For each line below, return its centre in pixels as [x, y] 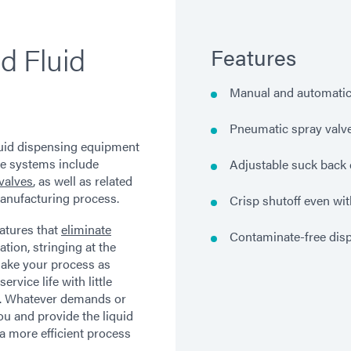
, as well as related [83, 180]
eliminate [86, 229]
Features [253, 56]
